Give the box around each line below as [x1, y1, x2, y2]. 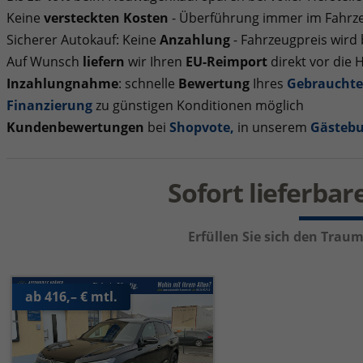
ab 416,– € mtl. [24, 288, 117, 306]
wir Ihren [124, 53, 186, 71]
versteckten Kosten [40, 9, 169, 28]
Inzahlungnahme [6, 75, 118, 93]
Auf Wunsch [6, 53, 83, 71]
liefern [82, 53, 125, 71]
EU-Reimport [185, 53, 267, 71]
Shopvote [169, 118, 230, 137]
